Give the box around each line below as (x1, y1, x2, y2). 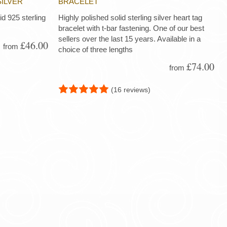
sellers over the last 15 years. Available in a (58, 34, 201, 44)
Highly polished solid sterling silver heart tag (58, 13, 202, 22)
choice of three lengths (58, 45, 133, 54)
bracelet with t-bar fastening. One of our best (58, 24, 204, 33)
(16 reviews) (110, 85, 150, 94)
